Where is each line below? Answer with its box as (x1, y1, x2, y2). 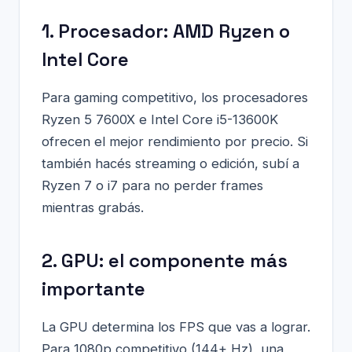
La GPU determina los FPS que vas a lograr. (42, 319, 310, 335)
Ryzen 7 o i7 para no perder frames (42, 178, 263, 193)
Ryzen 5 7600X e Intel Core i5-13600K (42, 112, 278, 127)
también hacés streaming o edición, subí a (42, 156, 299, 171)
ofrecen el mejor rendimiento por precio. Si (42, 134, 308, 149)
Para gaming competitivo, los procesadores (42, 90, 308, 105)
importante (42, 277, 145, 301)
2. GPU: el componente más (42, 248, 288, 273)
